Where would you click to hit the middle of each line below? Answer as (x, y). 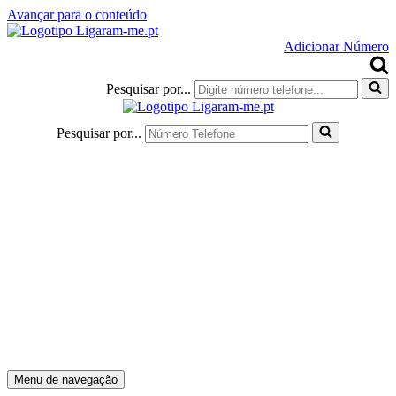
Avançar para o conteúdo (77, 15)
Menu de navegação (66, 380)
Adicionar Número (336, 46)
